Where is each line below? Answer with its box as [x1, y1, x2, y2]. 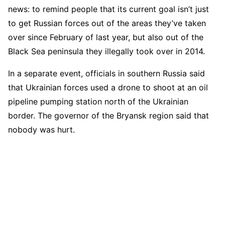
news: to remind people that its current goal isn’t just [8, 4, 209, 14]
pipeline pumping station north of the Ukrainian [8, 96, 188, 106]
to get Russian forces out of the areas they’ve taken [8, 18, 206, 28]
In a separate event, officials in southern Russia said [8, 68, 205, 78]
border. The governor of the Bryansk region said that [8, 110, 209, 121]
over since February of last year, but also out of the [8, 32, 203, 42]
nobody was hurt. [8, 124, 75, 135]
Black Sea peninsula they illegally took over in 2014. [8, 46, 205, 56]
